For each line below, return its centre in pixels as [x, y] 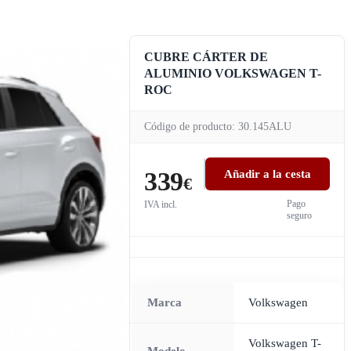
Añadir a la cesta [268, 174]
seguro [299, 216]
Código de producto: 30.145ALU [218, 127]
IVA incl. [161, 205]
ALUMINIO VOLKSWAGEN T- [233, 74]
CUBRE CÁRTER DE [206, 57]
